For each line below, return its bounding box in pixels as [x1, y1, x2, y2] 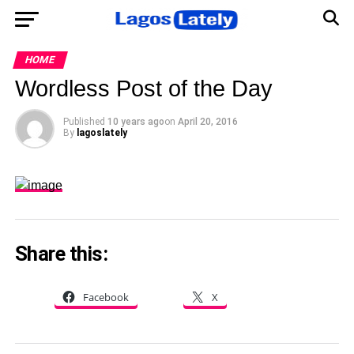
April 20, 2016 [177, 116, 238, 127]
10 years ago [107, 116, 164, 127]
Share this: [14, 241, 108, 265]
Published [62, 116, 105, 127]
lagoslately [76, 127, 127, 138]
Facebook [82, 289, 129, 304]
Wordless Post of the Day [14, 76, 273, 101]
